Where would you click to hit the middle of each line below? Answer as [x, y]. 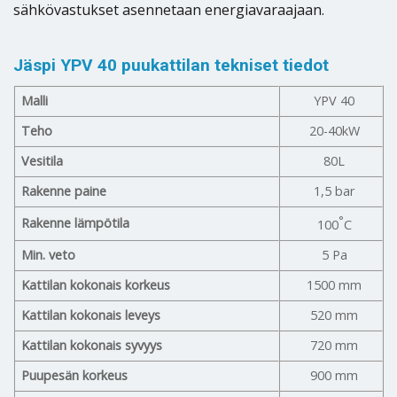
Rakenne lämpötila [76, 222]
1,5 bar [335, 191]
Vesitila [43, 160]
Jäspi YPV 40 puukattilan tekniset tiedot [171, 66]
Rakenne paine [64, 191]
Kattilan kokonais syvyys [92, 345]
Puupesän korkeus [75, 375]
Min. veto [49, 254]
